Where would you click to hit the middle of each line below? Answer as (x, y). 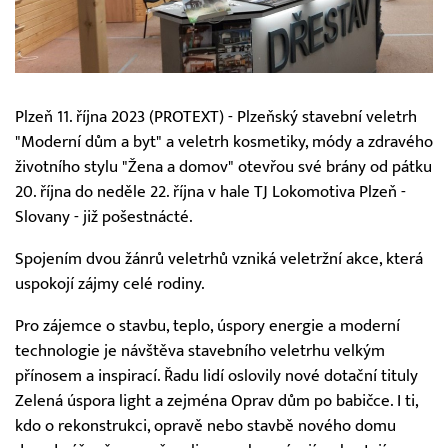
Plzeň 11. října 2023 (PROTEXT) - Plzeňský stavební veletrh (216, 117)
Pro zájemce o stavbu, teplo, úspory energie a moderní (207, 325)
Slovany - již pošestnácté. (104, 217)
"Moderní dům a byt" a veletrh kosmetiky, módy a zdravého (224, 142)
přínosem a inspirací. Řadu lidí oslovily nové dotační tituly (216, 375)
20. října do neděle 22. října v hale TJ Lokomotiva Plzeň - (210, 192)
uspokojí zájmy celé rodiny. (110, 284)
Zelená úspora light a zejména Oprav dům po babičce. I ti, (216, 400)
